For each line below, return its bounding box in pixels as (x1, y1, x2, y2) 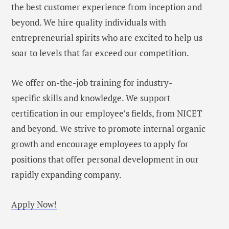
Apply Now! (11, 198, 57, 211)
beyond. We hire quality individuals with (11, 16, 166, 29)
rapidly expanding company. (11, 169, 122, 181)
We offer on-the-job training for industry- (11, 77, 172, 89)
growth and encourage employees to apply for (11, 138, 189, 150)
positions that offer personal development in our (11, 153, 199, 166)
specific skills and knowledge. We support (11, 92, 170, 104)
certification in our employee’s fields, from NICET (11, 107, 202, 120)
